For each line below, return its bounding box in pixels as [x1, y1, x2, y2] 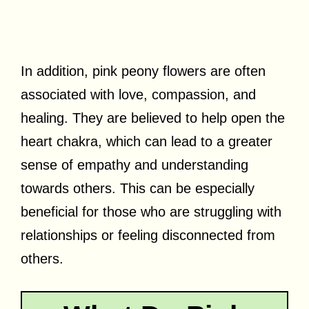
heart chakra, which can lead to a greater [21, 133, 272, 149]
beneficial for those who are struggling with [21, 203, 281, 219]
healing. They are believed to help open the [21, 110, 285, 126]
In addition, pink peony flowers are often [21, 63, 266, 79]
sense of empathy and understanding [21, 157, 248, 172]
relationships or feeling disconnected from [21, 227, 275, 243]
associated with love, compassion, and [21, 86, 256, 102]
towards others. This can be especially [21, 180, 255, 196]
